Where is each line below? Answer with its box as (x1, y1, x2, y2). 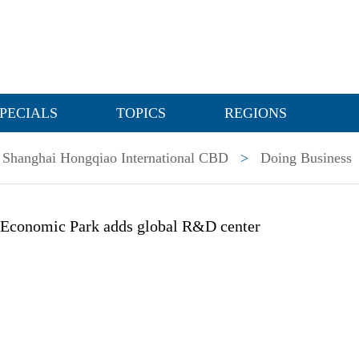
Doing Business (260, 150, 352, 166)
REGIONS (224, 105, 287, 121)
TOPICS (116, 105, 166, 121)
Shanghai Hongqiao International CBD (2, 150, 228, 166)
